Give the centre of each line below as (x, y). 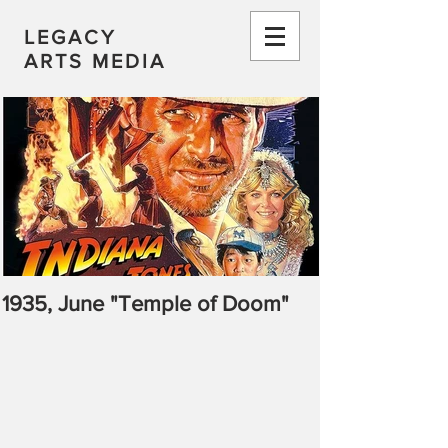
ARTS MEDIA (95, 61)
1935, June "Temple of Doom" (145, 303)
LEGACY (70, 37)
